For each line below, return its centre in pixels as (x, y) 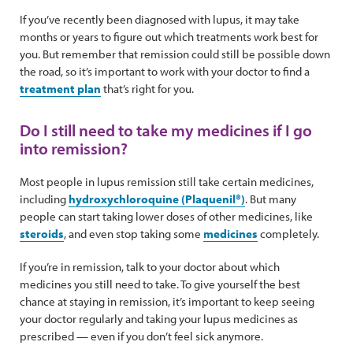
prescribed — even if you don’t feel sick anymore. (143, 336)
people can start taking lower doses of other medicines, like (166, 216)
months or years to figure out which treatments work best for (169, 36)
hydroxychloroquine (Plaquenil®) (157, 199)
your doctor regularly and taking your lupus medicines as (159, 318)
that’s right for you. (147, 88)
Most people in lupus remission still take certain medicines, (167, 181)
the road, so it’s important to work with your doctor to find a (165, 71)
